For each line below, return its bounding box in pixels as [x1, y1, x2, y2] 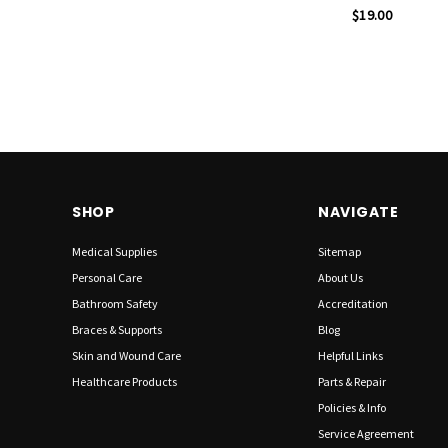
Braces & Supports [72, 322, 162, 338]
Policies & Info [318, 400, 386, 416]
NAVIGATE [318, 202, 399, 223]
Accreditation [318, 296, 388, 312]
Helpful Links [318, 348, 383, 364]
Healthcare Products [72, 374, 177, 390]
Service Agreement [318, 426, 414, 442]
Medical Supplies [72, 244, 157, 260]
